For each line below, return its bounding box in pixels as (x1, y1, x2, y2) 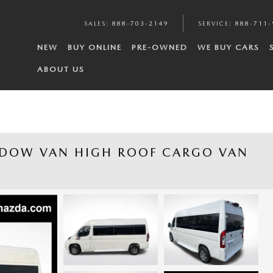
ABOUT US (37, 65, 85, 74)
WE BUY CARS (197, 43, 260, 52)
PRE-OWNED (131, 43, 188, 52)
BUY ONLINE (67, 43, 122, 52)
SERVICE (198, 19, 229, 27)
